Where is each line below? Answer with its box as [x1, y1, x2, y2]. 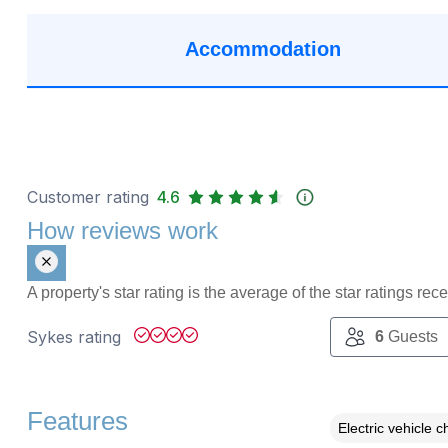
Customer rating [26, 186, 149, 207]
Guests [383, 327, 438, 345]
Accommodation [185, 38, 342, 61]
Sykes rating [26, 326, 126, 347]
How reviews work [26, 216, 218, 244]
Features [26, 406, 128, 435]
